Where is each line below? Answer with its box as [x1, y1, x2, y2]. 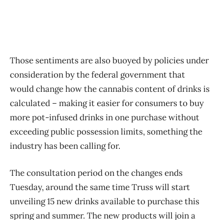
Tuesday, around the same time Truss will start [10, 181, 190, 192]
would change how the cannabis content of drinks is [10, 83, 210, 94]
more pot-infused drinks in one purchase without [10, 111, 199, 123]
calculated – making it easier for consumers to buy [10, 97, 204, 109]
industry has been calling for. [10, 140, 120, 151]
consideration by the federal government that [10, 69, 185, 80]
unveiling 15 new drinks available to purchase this [10, 195, 199, 207]
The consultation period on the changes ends [10, 167, 183, 178]
